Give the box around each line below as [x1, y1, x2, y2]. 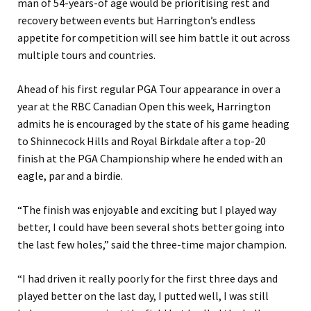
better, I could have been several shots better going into [17, 220, 285, 235]
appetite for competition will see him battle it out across [17, 31, 290, 45]
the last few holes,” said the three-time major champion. [17, 237, 287, 252]
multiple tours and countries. [17, 48, 155, 62]
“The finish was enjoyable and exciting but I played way [17, 203, 276, 217]
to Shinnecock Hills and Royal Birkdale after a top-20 [17, 134, 266, 149]
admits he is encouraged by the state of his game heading [17, 117, 289, 131]
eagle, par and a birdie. [17, 169, 123, 183]
